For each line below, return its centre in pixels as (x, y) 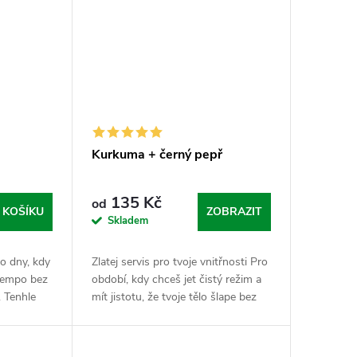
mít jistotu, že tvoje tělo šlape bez (174, 296)
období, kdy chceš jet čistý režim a (176, 279)
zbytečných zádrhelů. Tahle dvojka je (181, 314)
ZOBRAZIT (234, 211)
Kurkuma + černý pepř (157, 154)
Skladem (127, 221)
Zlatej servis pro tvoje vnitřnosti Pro (179, 261)
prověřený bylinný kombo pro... (167, 331)
